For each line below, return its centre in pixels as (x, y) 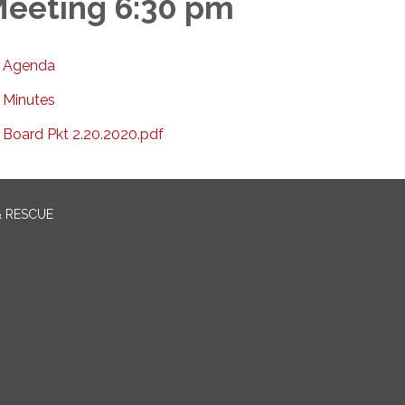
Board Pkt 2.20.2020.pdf (83, 134)
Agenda (29, 66)
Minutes (29, 100)
